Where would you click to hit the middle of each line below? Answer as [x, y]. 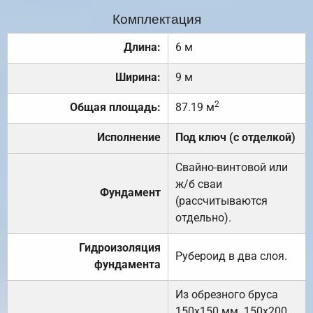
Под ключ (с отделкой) [235, 137]
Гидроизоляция [120, 247]
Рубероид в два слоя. [231, 256]
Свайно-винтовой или [232, 167]
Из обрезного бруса [227, 294]
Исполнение [129, 137]
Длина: [142, 47]
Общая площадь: [115, 107]
